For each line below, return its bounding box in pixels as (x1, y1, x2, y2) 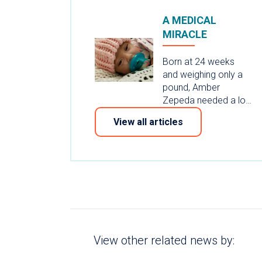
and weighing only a (163, 68, 243, 80)
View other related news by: (94, 233, 235, 247)
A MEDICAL (163, 13, 216, 26)
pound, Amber (163, 81, 220, 93)
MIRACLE (163, 27, 207, 40)
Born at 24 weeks (163, 56, 235, 67)
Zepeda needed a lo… (163, 94, 251, 106)
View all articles (113, 116, 183, 127)
